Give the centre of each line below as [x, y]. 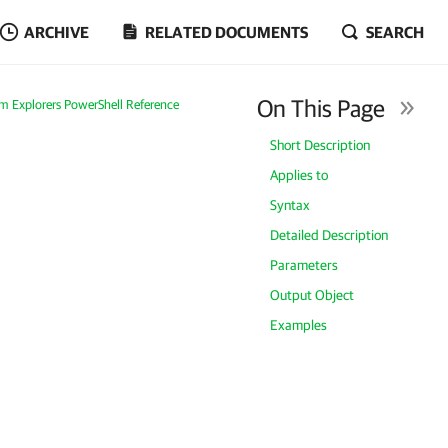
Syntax [290, 205]
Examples [299, 325]
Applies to [299, 175]
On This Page [321, 108]
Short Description [320, 145]
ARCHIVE [56, 32]
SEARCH [395, 32]
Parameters [304, 265]
